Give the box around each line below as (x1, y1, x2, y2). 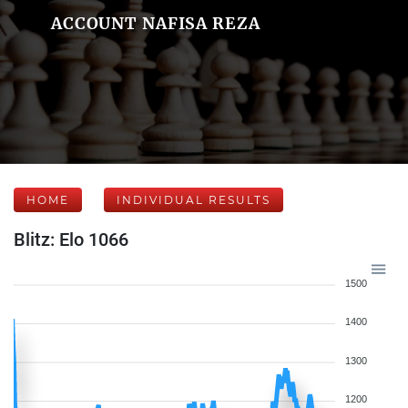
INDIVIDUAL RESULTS (117, 193, 270, 207)
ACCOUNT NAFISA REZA (50, 13, 260, 34)
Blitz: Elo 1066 (14, 229, 128, 250)
